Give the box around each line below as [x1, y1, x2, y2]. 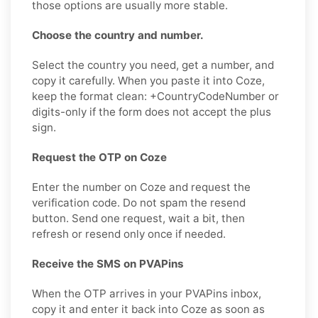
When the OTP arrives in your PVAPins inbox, [32, 286, 261, 300]
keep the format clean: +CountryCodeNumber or [32, 89, 279, 103]
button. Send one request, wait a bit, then [32, 211, 245, 225]
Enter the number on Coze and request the [32, 180, 251, 194]
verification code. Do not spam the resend [32, 195, 246, 209]
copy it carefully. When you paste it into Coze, [32, 73, 265, 87]
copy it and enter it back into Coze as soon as [32, 302, 265, 316]
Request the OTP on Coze [32, 150, 167, 164]
